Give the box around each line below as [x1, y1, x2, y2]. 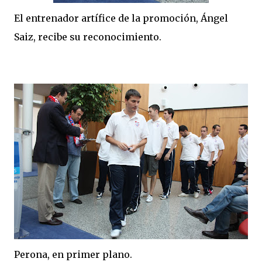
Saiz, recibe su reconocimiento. [14, 31, 161, 43]
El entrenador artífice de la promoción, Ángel [14, 12, 228, 24]
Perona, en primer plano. [14, 249, 132, 260]
